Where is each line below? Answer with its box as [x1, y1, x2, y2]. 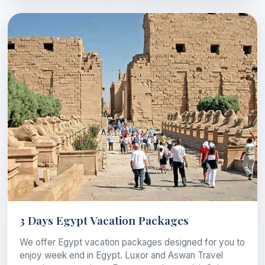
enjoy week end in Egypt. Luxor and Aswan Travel [20, 249, 223, 261]
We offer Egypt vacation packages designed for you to [20, 236, 245, 248]
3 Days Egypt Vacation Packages [20, 212, 189, 228]
